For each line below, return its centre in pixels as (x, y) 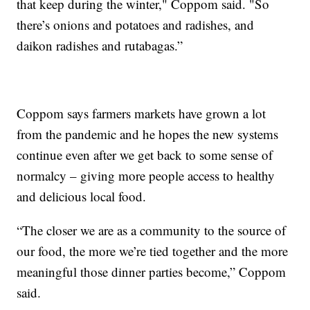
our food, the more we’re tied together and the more (153, 250)
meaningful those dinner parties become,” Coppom (152, 271)
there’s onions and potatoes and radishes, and (136, 24)
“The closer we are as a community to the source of (152, 230)
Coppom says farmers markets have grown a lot (142, 113)
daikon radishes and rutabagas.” (100, 45)
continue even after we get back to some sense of (145, 154)
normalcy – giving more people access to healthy (146, 175)
